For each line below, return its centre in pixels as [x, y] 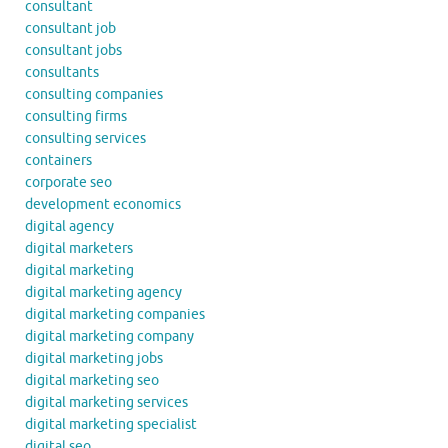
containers [58, 161]
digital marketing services [106, 403]
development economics [103, 205]
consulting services [85, 139]
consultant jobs [73, 51]
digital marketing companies [115, 315]
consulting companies [94, 95]
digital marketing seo [92, 381]
